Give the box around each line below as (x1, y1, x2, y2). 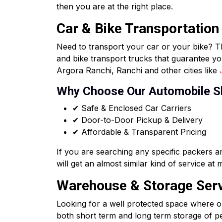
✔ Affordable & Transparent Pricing (72, 127, 206, 137)
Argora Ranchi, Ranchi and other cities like (56, 65, 220, 75)
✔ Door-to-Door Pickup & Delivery (72, 115, 203, 125)
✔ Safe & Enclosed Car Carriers (72, 103, 191, 113)
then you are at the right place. (56, 1, 173, 11)
